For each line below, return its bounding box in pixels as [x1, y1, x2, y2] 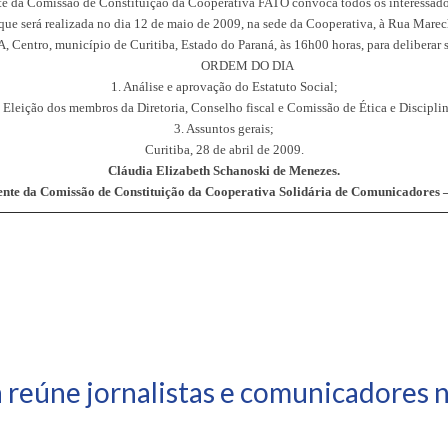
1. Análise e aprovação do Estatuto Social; [110, 78, 338, 94]
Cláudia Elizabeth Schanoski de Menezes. [108, 162, 340, 178]
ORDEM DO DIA [201, 57, 295, 73]
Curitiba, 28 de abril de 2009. [144, 141, 304, 157]
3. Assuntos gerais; [174, 120, 274, 136]
